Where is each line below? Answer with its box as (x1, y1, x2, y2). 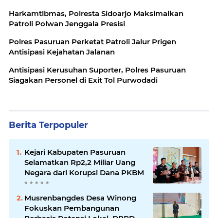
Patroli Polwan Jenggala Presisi (9, 18, 125, 28)
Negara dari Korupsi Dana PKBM (24, 167, 144, 177)
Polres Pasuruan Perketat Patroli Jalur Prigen (9, 36, 176, 46)
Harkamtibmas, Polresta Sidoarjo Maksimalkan (9, 8, 183, 18)
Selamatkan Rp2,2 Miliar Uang (24, 157, 135, 167)
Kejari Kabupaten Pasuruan (24, 147, 126, 157)
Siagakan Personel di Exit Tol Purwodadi (9, 75, 158, 85)
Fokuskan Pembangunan (24, 203, 119, 213)
